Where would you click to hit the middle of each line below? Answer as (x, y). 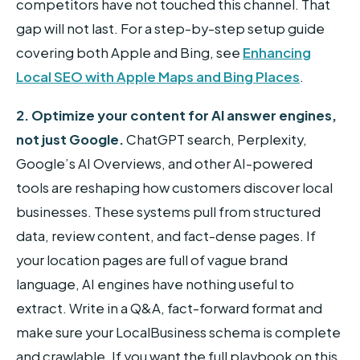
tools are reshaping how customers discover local (174, 187)
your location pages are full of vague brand (152, 260)
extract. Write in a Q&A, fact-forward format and (169, 308)
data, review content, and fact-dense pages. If (166, 235)
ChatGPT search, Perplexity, (215, 139)
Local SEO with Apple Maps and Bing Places (158, 76)
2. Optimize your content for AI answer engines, (176, 115)
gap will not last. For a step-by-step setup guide (170, 28)
